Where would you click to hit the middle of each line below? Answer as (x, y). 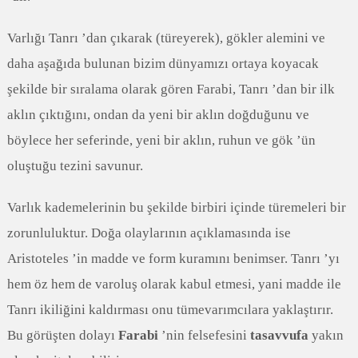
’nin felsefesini (204, 335)
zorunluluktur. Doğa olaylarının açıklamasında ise (149, 233)
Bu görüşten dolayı (62, 335)
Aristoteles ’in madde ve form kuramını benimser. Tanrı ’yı (173, 258)
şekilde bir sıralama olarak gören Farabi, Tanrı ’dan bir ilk (171, 89)
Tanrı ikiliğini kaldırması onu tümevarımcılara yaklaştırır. (170, 309)
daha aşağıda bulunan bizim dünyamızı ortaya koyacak (163, 63)
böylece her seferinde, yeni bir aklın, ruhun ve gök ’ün (161, 140)
